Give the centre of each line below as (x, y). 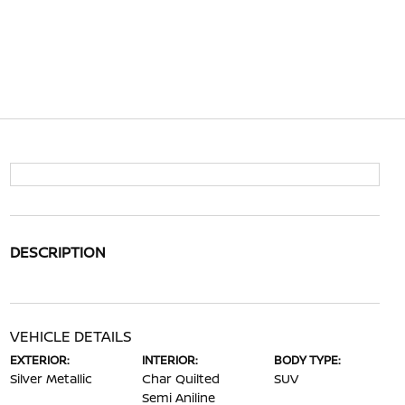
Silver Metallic (51, 378)
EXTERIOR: (39, 360)
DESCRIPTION (57, 252)
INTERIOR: (170, 360)
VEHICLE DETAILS (71, 336)
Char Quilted (180, 378)
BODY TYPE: (308, 360)
